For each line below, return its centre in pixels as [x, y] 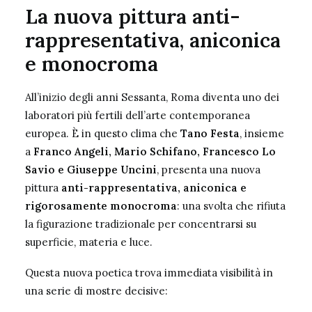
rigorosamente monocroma [101, 206]
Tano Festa [210, 133]
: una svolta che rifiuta [231, 206]
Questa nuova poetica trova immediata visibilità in [149, 273]
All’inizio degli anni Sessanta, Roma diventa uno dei [152, 97]
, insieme [262, 133]
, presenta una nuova [209, 170]
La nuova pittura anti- [133, 16]
